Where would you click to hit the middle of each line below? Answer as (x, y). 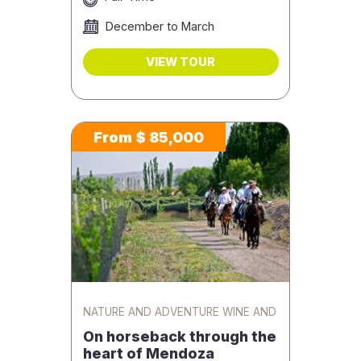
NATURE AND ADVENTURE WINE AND (179, 311)
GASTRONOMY (122, 329)
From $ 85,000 (149, 137)
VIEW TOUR (180, 62)
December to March (160, 26)
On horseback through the (179, 337)
